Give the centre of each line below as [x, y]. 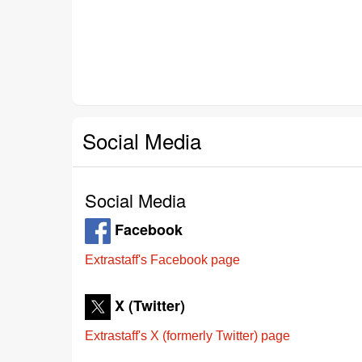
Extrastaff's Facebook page [162, 260]
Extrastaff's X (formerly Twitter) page [187, 336]
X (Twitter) [150, 305]
